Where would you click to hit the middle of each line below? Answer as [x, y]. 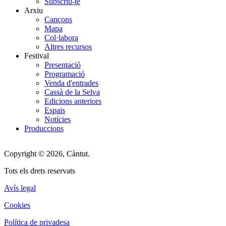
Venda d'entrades [71, 83]
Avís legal [20, 188]
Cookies [17, 205]
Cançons [58, 19]
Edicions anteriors [73, 101]
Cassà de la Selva [72, 92]
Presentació [63, 65]
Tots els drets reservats [40, 171]
